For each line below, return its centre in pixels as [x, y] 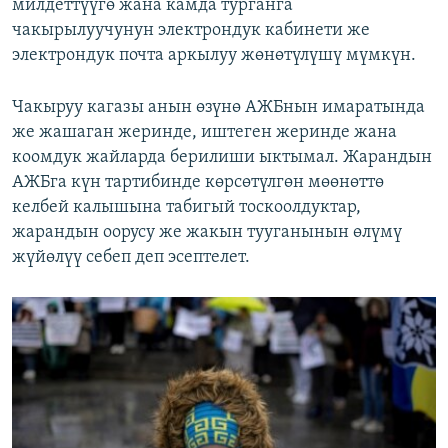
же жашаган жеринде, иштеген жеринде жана [204, 133]
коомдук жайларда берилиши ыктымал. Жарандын [222, 158]
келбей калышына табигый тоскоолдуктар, [186, 208]
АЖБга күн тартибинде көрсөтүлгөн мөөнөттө [198, 183]
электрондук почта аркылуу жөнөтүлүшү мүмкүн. [214, 56]
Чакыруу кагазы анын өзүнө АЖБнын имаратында [218, 108]
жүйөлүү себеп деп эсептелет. [131, 258]
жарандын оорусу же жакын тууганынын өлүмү [207, 233]
